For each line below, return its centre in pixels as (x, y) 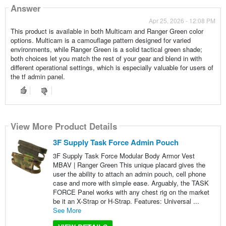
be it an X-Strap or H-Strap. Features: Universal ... (126, 201)
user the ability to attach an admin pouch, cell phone (129, 174)
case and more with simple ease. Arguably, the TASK (131, 183)
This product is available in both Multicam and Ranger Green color (107, 31)
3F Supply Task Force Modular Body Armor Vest (124, 156)
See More (67, 210)
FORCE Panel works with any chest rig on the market (131, 192)
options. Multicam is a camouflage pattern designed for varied (100, 40)
